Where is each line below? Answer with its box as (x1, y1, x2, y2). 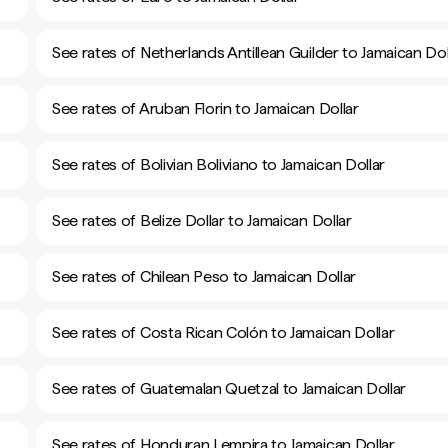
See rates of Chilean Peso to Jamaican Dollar (52, 267, 356, 286)
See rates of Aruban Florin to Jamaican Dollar (52, 99, 359, 118)
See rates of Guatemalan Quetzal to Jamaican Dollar (52, 379, 406, 398)
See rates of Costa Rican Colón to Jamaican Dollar (52, 323, 395, 342)
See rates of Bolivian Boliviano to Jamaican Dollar (52, 155, 385, 174)
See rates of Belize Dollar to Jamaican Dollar (52, 211, 352, 230)
